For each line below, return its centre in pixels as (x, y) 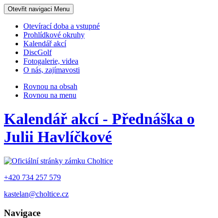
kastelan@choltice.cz (36, 194)
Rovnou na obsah (50, 86)
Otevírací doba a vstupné (62, 26)
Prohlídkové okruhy (54, 35)
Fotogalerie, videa (51, 61)
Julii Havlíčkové (58, 137)
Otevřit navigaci (30, 9)
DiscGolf (37, 52)
